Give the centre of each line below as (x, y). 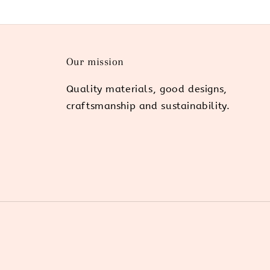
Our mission (95, 61)
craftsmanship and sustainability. (148, 105)
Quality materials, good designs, (146, 89)
